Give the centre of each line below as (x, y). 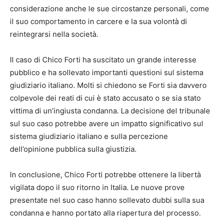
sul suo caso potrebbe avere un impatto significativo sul (107, 124)
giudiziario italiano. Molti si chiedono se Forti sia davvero (108, 85)
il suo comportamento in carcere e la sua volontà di (98, 22)
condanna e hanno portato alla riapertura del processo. (105, 213)
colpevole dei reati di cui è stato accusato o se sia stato (105, 98)
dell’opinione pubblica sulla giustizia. (73, 149)
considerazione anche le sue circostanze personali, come (110, 9)
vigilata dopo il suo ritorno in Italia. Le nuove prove (97, 188)
